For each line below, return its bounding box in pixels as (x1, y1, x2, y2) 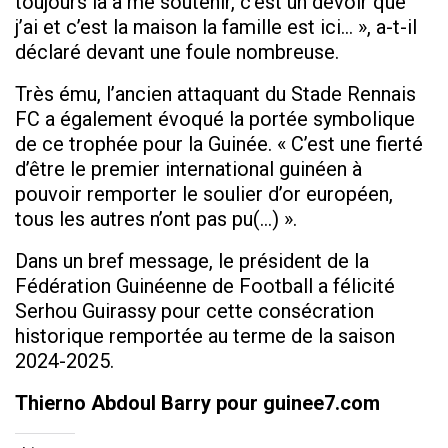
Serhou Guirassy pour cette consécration (15, 299, 374, 324)
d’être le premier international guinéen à (15, 157, 362, 182)
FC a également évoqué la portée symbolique (15, 107, 415, 132)
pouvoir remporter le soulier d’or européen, (15, 182, 393, 207)
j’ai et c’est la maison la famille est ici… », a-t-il (15, 15, 417, 40)
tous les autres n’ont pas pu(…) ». (15, 207, 297, 232)
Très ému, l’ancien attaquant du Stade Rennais (15, 82, 416, 107)
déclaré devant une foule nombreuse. (15, 40, 339, 65)
